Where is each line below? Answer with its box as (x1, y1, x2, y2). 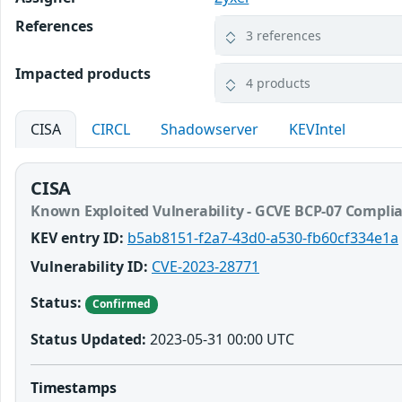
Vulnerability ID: (31, 257, 148, 277)
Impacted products (15, 64, 151, 84)
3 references (246, 27, 322, 45)
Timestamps (31, 377, 118, 398)
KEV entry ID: (31, 228, 124, 249)
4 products (246, 74, 311, 92)
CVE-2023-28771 (152, 257, 259, 277)
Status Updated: (31, 328, 146, 349)
